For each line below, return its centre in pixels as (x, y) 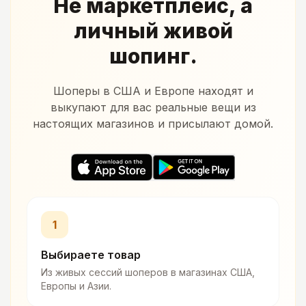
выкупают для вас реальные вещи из (153, 107)
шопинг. (153, 56)
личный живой (153, 30)
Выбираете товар (91, 255)
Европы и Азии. (76, 286)
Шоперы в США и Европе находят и (153, 91)
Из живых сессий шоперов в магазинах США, (148, 273)
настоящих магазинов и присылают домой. (153, 123)
